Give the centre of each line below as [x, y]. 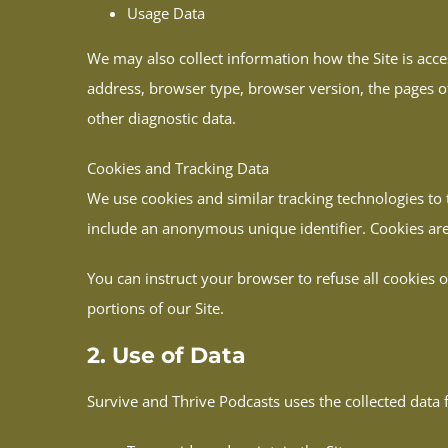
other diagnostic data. [161, 118]
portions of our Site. [155, 308]
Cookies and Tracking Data [178, 168]
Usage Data [166, 13]
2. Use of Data [166, 356]
